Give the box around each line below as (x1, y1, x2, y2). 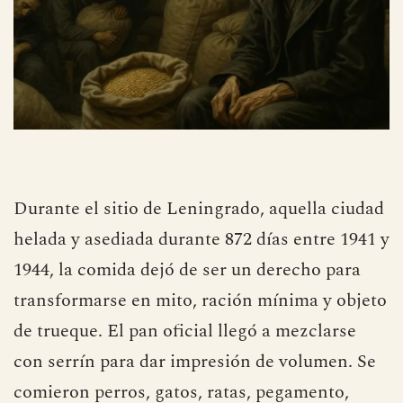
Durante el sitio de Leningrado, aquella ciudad (13, 194, 384, 222)
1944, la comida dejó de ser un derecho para (13, 255, 361, 283)
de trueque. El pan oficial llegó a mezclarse (13, 317, 356, 345)
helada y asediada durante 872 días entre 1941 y (13, 225, 390, 253)
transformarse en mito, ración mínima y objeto (13, 286, 387, 314)
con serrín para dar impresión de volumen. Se (13, 347, 376, 375)
